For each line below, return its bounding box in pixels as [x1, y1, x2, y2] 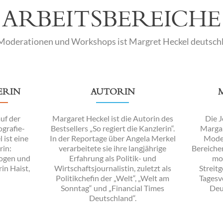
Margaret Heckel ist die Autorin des [52, 113, 173, 123]
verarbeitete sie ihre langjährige [59, 143, 166, 153]
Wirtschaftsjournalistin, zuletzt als [54, 163, 171, 173]
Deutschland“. [89, 193, 136, 203]
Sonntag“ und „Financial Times [61, 183, 164, 193]
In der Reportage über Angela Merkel [49, 133, 176, 143]
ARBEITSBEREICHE [2, 5, 221, 34]
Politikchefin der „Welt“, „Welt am [56, 173, 169, 183]
